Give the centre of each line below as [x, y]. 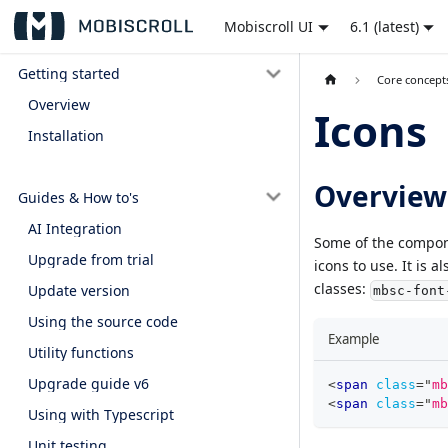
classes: [342, 288]
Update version [79, 290]
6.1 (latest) [384, 26]
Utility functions [81, 352]
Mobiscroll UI [269, 26]
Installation [66, 136]
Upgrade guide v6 [88, 383]
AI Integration [75, 228]
